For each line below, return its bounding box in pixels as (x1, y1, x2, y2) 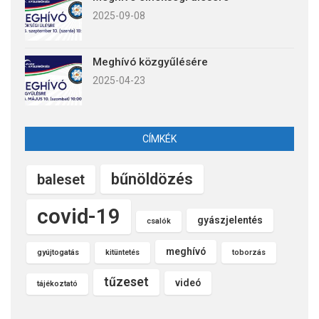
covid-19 (37, 204, 120, 229)
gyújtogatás (37, 247, 79, 257)
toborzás (232, 247, 266, 257)
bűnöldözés (111, 169, 193, 188)
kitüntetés (105, 247, 140, 257)
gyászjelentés (197, 214, 263, 226)
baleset (37, 170, 85, 188)
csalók (147, 216, 171, 226)
